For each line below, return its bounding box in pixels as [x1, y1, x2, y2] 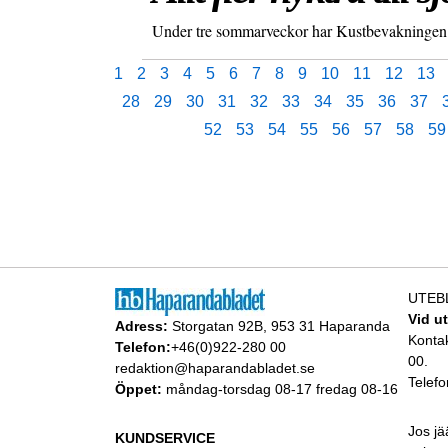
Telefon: [114, 339, 171, 356]
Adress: [114, 318, 168, 335]
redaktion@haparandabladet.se [114, 360, 315, 377]
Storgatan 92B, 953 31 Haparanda [167, 318, 390, 335]
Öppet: [114, 381, 162, 398]
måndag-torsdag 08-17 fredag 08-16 [161, 381, 398, 398]
